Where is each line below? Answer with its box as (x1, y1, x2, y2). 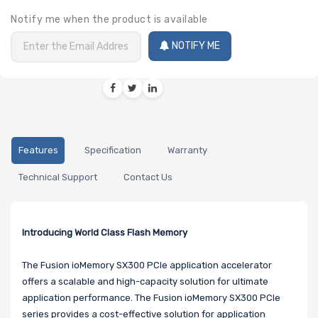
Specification (84, 145, 141, 156)
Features (18, 145, 58, 156)
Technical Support (18, 172, 97, 183)
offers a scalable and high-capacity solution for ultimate (22, 276, 268, 287)
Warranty (167, 145, 207, 156)
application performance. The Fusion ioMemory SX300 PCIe (22, 292, 280, 304)
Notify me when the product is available (11, 13, 208, 26)
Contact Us (123, 172, 172, 183)
